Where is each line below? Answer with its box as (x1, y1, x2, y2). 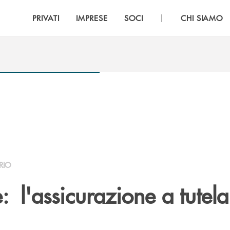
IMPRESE (76, 12, 108, 23)
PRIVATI (32, 12, 60, 23)
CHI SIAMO (180, 12, 223, 23)
